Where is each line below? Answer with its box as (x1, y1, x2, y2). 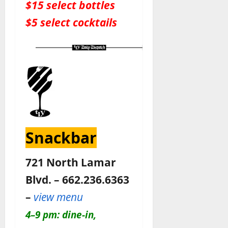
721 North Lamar (25, 155, 116, 170)
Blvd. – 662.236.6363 (25, 172, 129, 187)
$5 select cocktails (25, 15, 117, 30)
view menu (34, 189, 83, 205)
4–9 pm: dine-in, (25, 208, 96, 221)
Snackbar (25, 127, 97, 149)
